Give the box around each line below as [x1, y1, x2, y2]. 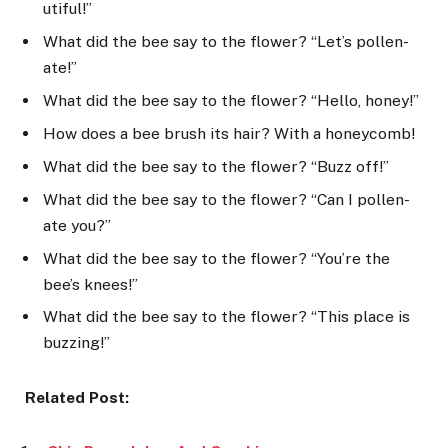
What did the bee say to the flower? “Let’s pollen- [43, 31, 409, 51]
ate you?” [43, 215, 111, 235]
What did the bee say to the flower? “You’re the [43, 248, 390, 268]
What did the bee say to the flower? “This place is [43, 307, 410, 327]
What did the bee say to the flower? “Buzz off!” [43, 156, 389, 176]
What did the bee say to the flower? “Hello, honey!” [43, 90, 419, 110]
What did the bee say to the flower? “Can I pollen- [43, 189, 410, 209]
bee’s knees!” [43, 274, 138, 294]
